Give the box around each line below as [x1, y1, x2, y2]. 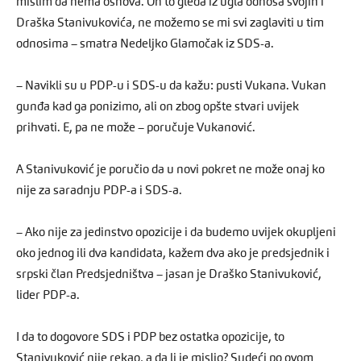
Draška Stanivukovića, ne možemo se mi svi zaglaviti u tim [16, 17, 324, 30]
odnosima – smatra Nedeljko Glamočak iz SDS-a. [16, 38, 274, 51]
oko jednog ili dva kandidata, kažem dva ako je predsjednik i [16, 247, 330, 260]
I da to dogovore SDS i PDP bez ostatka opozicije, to [16, 331, 284, 344]
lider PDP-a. [16, 289, 80, 302]
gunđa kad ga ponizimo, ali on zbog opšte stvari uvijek [16, 101, 299, 114]
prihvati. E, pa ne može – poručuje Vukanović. [16, 122, 255, 135]
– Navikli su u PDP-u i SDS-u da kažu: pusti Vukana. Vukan [16, 80, 326, 93]
